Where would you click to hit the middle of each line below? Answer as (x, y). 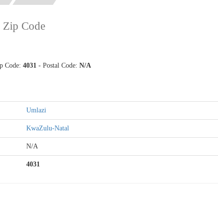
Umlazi (36, 110)
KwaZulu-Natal (48, 128)
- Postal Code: (58, 65)
